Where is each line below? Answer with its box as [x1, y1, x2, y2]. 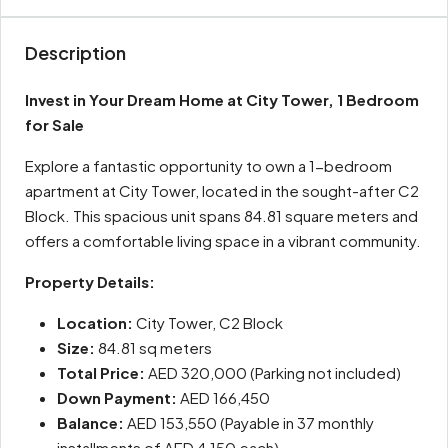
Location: [57, 313, 133, 332]
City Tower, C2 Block [133, 313, 283, 332]
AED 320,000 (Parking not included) [145, 363, 401, 382]
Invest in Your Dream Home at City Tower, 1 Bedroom [25, 90, 419, 109]
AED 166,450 [177, 388, 270, 407]
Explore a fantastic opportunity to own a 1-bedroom [25, 156, 392, 175]
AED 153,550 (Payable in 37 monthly [124, 413, 374, 432]
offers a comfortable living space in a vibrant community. [25, 231, 421, 250]
